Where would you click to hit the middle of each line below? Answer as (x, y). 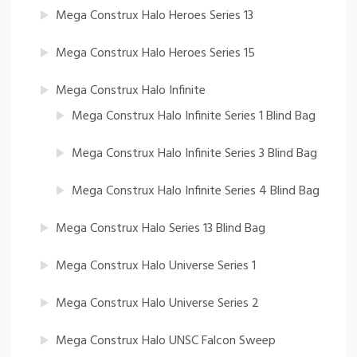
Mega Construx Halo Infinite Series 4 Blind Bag (196, 192)
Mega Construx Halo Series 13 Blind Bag (161, 229)
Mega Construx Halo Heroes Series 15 (155, 54)
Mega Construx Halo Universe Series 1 (156, 267)
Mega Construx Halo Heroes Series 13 (155, 16)
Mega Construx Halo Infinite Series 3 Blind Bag (194, 154)
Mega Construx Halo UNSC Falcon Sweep (166, 341)
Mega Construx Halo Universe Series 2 (157, 304)
